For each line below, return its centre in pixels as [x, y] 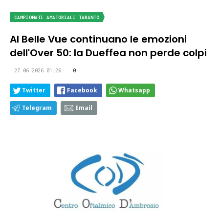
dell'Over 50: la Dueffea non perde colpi [108, 53]
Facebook [82, 90]
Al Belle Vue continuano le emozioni [98, 39]
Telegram [37, 108]
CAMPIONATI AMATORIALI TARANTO [57, 18]
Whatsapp [134, 90]
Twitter [34, 90]
